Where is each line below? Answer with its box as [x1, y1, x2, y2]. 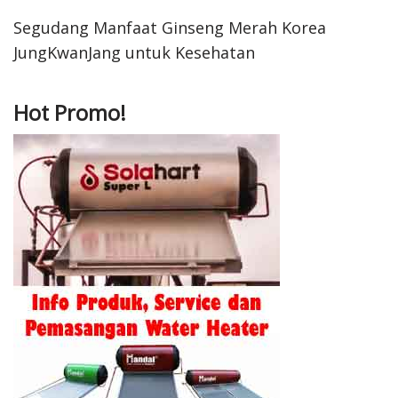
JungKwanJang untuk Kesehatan [13, 41, 255, 63]
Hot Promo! [13, 98, 126, 127]
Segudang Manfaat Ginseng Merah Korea [13, 16, 326, 38]
